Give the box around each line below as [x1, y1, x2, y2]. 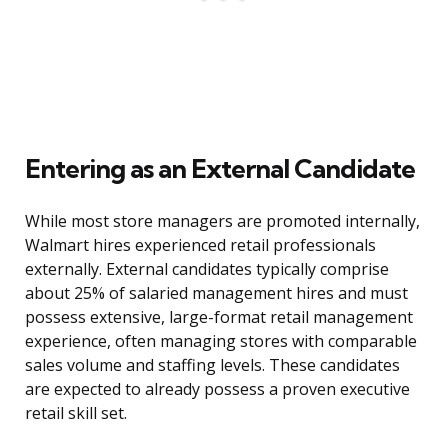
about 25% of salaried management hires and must [25, 282, 408, 305]
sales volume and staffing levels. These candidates [25, 354, 400, 377]
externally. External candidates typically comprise [25, 258, 389, 281]
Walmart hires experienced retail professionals [25, 234, 376, 257]
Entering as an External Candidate [25, 152, 415, 186]
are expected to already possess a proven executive [25, 378, 410, 401]
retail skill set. [25, 402, 127, 425]
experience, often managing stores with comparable [25, 330, 417, 353]
